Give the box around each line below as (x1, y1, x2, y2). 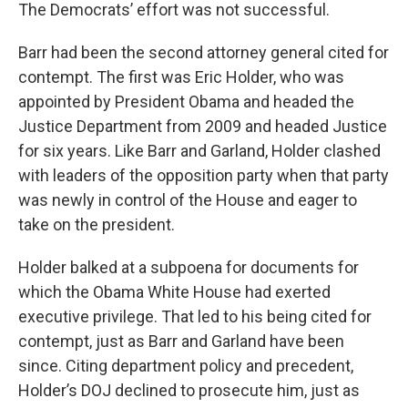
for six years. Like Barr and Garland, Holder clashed (18, 140, 381, 160)
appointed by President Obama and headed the (18, 91, 354, 111)
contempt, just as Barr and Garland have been (18, 331, 344, 351)
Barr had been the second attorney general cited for (18, 42, 389, 62)
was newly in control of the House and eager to (18, 189, 357, 209)
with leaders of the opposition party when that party (18, 165, 389, 185)
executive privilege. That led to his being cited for (18, 306, 372, 326)
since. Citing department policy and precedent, (18, 355, 353, 375)
